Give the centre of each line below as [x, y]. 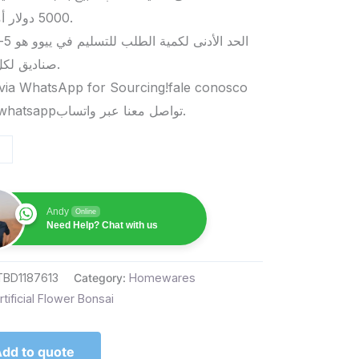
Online [86, 212]
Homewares [163, 278]
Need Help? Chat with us [103, 225]
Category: [102, 278]
